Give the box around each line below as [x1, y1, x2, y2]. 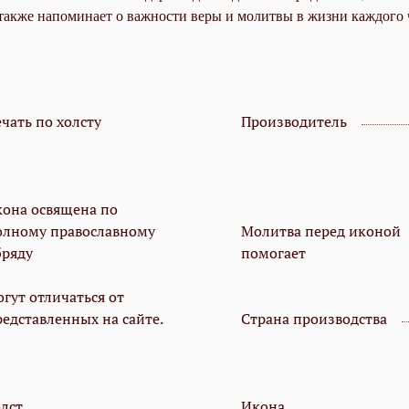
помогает [241, 243, 306, 264]
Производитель [241, 111, 347, 132]
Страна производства [241, 309, 387, 330]
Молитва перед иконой [241, 221, 401, 242]
